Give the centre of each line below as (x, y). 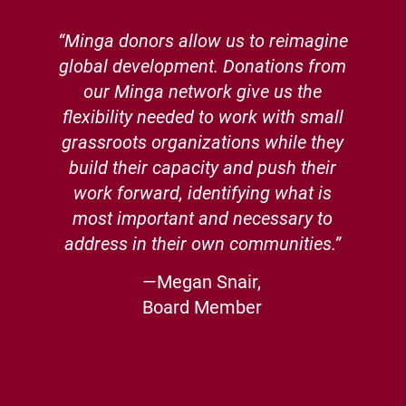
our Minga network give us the (203, 92)
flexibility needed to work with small (203, 117)
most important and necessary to (203, 218)
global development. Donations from (203, 66)
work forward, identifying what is (203, 193)
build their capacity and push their (203, 168)
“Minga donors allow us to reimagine (203, 41)
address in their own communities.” (203, 244)
